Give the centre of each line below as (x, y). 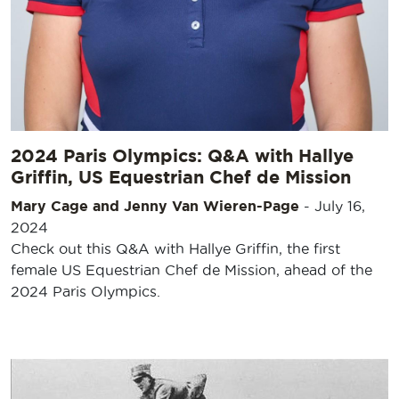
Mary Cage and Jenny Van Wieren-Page (155, 205)
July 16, (340, 205)
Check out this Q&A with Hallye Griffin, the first (175, 248)
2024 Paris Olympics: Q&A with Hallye (182, 155)
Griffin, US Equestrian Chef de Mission (181, 176)
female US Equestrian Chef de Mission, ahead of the (191, 269)
